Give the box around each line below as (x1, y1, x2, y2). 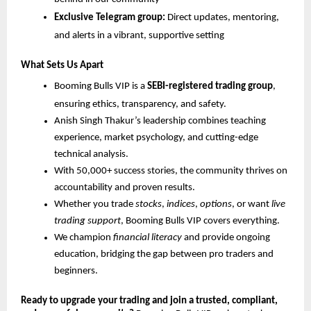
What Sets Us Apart (21, 60, 103, 71)
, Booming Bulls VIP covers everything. (121, 215, 280, 226)
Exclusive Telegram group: (54, 12, 165, 23)
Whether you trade (54, 199, 135, 210)
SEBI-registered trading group (147, 81, 273, 92)
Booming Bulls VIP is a (54, 81, 147, 92)
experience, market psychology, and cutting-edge (54, 132, 258, 143)
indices (167, 199, 195, 210)
